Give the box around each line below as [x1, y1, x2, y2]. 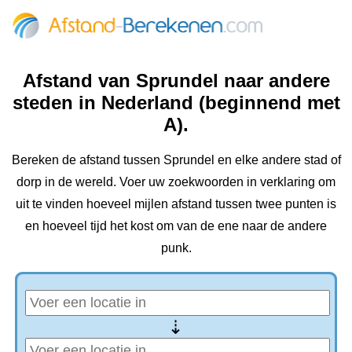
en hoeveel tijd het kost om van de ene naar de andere [25, 218, 327, 233]
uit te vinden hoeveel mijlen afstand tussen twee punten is [16, 196, 336, 211]
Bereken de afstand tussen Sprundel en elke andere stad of [11, 152, 341, 167]
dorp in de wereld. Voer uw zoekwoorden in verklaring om [16, 174, 335, 189]
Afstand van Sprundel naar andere [22, 70, 330, 92]
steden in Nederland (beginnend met [12, 92, 340, 114]
